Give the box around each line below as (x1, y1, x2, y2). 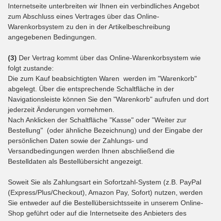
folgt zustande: (8, 64, 54, 72)
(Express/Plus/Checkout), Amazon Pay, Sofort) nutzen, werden (8, 188, 203, 196)
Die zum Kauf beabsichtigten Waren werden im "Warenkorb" (8, 74, 197, 82)
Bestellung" (8, 126, 43, 134)
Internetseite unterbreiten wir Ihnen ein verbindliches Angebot (8, 1, 199, 10)
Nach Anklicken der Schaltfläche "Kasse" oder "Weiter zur (8, 115, 186, 124)
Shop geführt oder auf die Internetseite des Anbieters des (8, 209, 186, 217)
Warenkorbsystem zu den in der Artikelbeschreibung (8, 22, 170, 31)
